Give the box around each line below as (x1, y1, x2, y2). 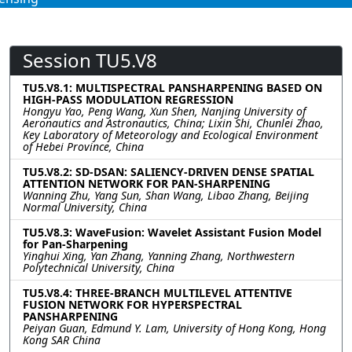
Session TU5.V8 (23, 46, 157, 73)
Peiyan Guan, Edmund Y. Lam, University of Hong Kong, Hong (23, 320, 326, 335)
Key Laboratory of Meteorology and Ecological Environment (23, 126, 318, 142)
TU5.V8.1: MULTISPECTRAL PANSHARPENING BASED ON (23, 79, 322, 95)
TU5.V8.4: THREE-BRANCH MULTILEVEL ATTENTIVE (23, 284, 292, 300)
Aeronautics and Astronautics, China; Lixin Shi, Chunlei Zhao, (23, 115, 324, 130)
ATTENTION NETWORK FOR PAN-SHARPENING (23, 175, 270, 191)
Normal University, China (23, 199, 147, 214)
